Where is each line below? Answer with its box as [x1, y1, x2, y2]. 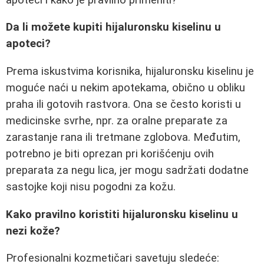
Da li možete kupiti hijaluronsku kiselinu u [6, 21, 221, 34]
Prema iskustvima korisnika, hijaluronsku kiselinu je [6, 65, 254, 78]
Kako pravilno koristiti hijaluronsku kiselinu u [6, 207, 238, 221]
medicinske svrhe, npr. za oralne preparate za [6, 114, 227, 127]
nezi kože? [6, 224, 60, 237]
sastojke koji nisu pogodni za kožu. [6, 180, 176, 193]
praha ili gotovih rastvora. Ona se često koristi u [6, 98, 241, 111]
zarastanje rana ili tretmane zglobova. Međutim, [6, 131, 240, 144]
